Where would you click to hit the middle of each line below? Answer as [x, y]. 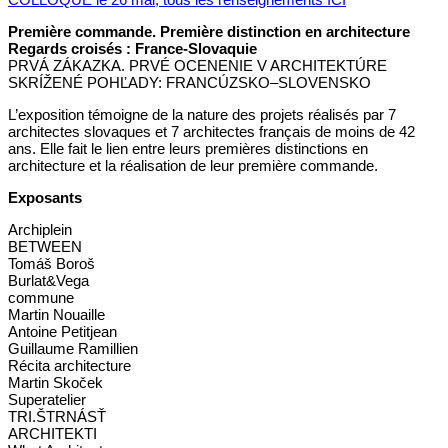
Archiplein [40, 230]
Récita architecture [69, 366]
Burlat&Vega [48, 281]
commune [41, 298]
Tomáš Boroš [51, 264]
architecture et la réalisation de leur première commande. [193, 166]
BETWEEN [45, 247]
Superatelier [47, 400]
